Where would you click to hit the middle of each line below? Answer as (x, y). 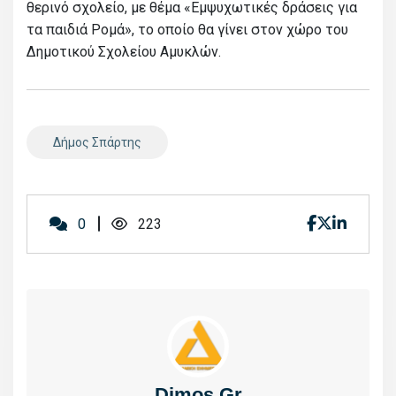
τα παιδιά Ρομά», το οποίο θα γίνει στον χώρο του (187, 29)
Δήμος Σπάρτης (97, 142)
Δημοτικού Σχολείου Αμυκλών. (124, 51)
